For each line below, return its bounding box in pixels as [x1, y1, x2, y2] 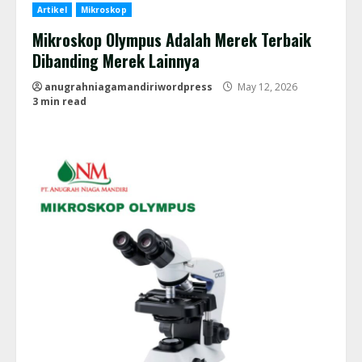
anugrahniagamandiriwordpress [44, 80, 213, 95]
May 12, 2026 [235, 80, 297, 95]
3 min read [32, 95, 86, 109]
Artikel [37, 4, 67, 16]
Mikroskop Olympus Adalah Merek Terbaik [32, 27, 311, 53]
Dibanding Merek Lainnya [32, 48, 200, 74]
